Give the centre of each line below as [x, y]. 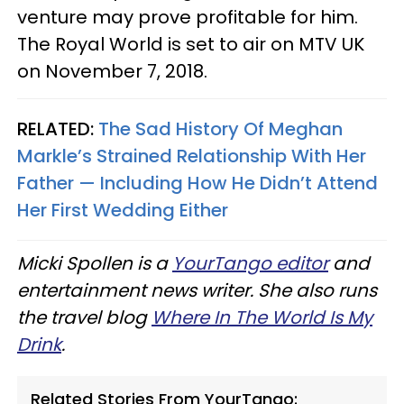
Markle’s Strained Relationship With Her [192, 156]
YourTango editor [250, 263]
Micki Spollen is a [95, 263]
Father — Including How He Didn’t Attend [197, 183]
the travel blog [84, 317]
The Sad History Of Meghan [220, 129]
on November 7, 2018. [112, 71]
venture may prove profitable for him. [188, 17]
